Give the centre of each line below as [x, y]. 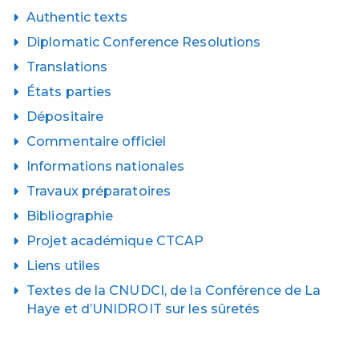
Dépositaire [65, 117]
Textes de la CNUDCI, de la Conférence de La [174, 290]
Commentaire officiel [96, 141]
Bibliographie [70, 216]
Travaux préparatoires [99, 191]
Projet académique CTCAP [115, 241]
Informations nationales [106, 166]
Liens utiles [64, 266]
